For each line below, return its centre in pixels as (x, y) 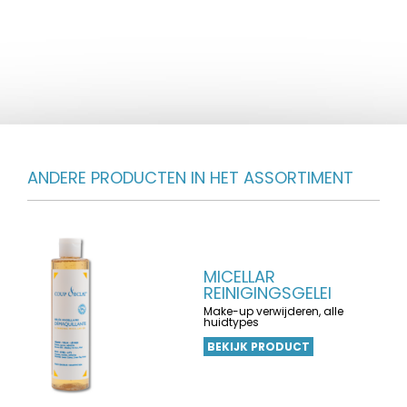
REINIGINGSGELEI (268, 293)
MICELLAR (239, 277)
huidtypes (231, 322)
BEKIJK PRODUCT (258, 347)
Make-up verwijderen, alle (273, 311)
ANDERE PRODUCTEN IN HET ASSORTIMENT (190, 178)
